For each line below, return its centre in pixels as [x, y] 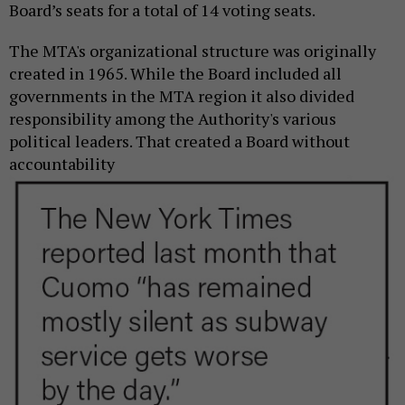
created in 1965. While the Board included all [175, 73]
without [321, 141]
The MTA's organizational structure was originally [193, 50]
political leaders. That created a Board [151, 141]
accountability [62, 163]
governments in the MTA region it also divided [182, 95]
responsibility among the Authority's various [173, 118]
